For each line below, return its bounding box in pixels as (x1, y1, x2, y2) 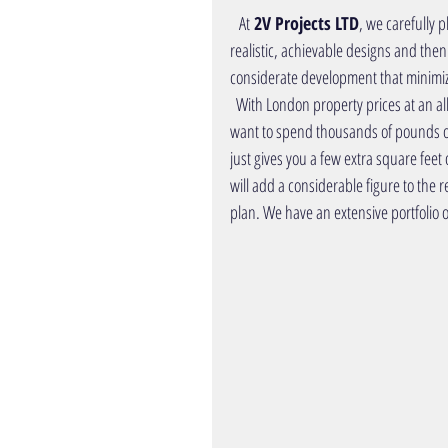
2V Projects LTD (250, 11, 359, 35)
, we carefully (359, 11, 435, 35)
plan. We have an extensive (230, 200, 388, 224)
